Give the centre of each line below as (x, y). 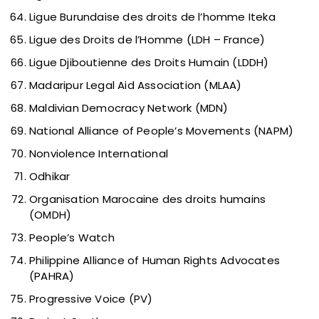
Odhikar (50, 177)
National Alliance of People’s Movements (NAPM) (162, 131)
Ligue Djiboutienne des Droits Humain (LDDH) (149, 63)
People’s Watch (72, 238)
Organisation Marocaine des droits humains (148, 199)
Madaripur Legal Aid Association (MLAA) (136, 85)
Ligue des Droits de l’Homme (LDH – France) (147, 40)
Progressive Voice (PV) (91, 299)
